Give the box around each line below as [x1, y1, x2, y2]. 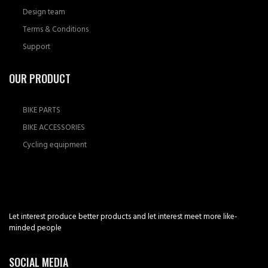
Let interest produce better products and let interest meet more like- [9, 211, 237, 222]
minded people [9, 222, 62, 233]
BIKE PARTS [22, 104, 60, 115]
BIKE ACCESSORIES [22, 121, 85, 133]
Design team [22, 6, 65, 17]
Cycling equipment [22, 139, 87, 150]
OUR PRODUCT [9, 70, 71, 86]
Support [22, 41, 50, 52]
